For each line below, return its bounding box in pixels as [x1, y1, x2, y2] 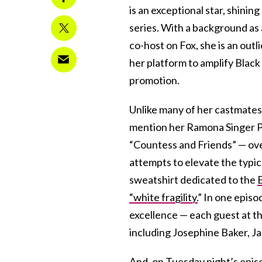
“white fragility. [129, 190, 198, 204]
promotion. [129, 73, 180, 87]
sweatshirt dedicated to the [129, 173, 257, 186]
